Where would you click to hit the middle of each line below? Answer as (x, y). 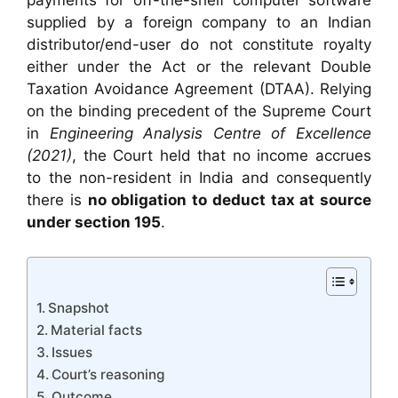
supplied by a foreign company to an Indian (199, 23)
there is (57, 200)
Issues (72, 352)
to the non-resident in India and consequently (199, 178)
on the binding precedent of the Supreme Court (199, 111)
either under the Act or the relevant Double (199, 67)
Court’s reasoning (108, 374)
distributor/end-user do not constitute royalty (199, 45)
